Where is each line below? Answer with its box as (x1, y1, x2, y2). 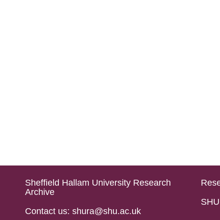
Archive (25, 187, 55, 197)
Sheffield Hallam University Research (25, 178, 171, 188)
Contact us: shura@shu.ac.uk (25, 206, 141, 216)
